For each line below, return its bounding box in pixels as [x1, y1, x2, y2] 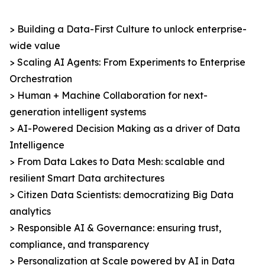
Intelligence [9, 139, 64, 151]
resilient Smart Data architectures [9, 172, 164, 185]
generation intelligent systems [9, 106, 146, 118]
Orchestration [9, 73, 72, 85]
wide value [9, 40, 60, 52]
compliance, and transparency [9, 238, 149, 251]
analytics [9, 205, 51, 218]
